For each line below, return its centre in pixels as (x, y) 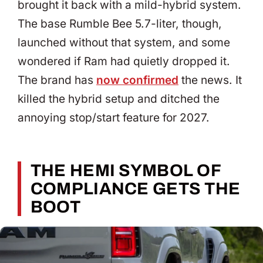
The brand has (57, 80)
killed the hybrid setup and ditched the (119, 99)
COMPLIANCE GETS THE (135, 188)
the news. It (210, 80)
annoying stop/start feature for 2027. (114, 118)
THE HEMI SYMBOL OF (126, 170)
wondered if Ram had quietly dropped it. (124, 62)
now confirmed (137, 80)
